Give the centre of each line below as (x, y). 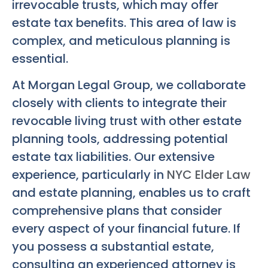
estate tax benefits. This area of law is (124, 22)
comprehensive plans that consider (117, 210)
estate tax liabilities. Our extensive (113, 156)
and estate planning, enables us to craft (131, 192)
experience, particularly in (89, 174)
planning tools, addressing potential (120, 138)
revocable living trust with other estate (127, 121)
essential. (40, 58)
